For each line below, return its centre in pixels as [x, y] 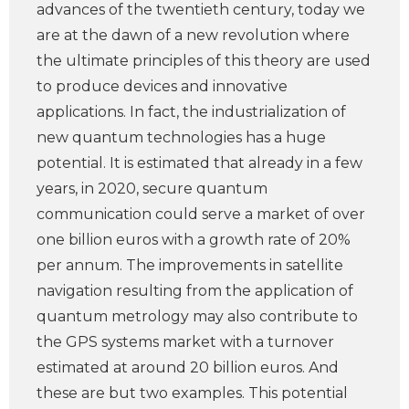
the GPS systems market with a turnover [185, 342]
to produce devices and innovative [162, 86]
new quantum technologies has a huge [181, 137]
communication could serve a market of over [201, 214]
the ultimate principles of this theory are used [204, 61]
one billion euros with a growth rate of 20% [194, 240]
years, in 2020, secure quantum [152, 189]
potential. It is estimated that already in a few [199, 163]
